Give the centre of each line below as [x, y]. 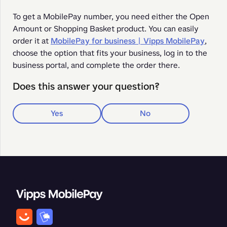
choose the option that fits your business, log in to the [110, 53]
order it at [32, 41]
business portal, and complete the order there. [96, 65]
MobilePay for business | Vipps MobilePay [128, 41]
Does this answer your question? [86, 86]
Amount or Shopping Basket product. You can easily [106, 29]
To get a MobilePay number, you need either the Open [111, 16]
